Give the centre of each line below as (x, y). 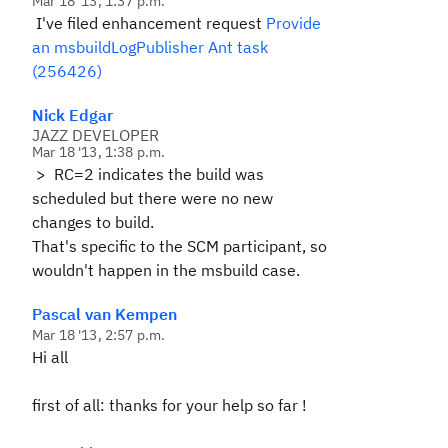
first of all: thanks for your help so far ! (169, 405)
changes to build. (93, 222)
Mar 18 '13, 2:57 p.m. (99, 335)
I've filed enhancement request (149, 23)
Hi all (50, 357)
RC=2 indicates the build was (157, 174)
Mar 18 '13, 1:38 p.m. (99, 152)
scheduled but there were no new (152, 198)
